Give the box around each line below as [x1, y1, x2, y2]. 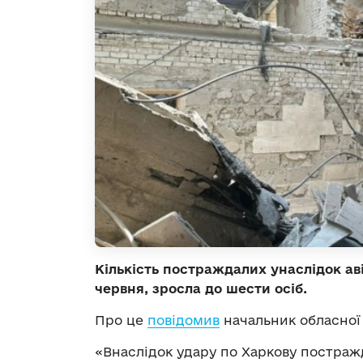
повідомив [147, 312, 220, 327]
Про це [95, 312, 147, 327]
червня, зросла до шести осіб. [95, 280, 307, 296]
